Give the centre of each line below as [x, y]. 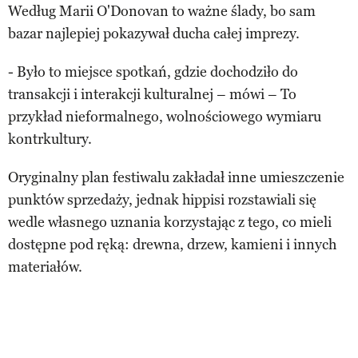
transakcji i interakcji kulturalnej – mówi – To [152, 95]
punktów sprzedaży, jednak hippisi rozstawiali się [162, 200]
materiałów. [45, 267]
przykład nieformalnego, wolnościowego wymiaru [165, 117]
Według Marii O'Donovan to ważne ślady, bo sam [162, 12]
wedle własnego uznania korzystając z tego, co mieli [170, 223]
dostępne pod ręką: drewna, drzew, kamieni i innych [172, 245]
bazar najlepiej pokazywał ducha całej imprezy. [154, 34]
